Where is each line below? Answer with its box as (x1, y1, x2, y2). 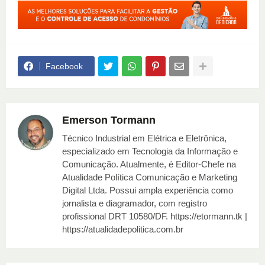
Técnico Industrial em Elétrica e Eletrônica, (62, 133, 227, 144)
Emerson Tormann (62, 114, 156, 127)
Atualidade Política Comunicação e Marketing (62, 172, 237, 183)
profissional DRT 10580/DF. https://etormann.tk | (62, 211, 247, 222)
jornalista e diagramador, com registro (62, 198, 207, 209)
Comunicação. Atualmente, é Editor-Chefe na (62, 159, 236, 170)
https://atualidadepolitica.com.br (62, 224, 183, 235)
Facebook (46, 62, 83, 72)
